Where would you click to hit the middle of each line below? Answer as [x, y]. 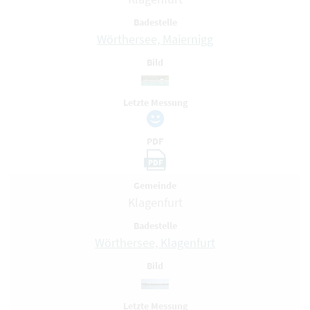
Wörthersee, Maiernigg [155, 39]
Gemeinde [155, 185]
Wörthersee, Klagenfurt [155, 243]
